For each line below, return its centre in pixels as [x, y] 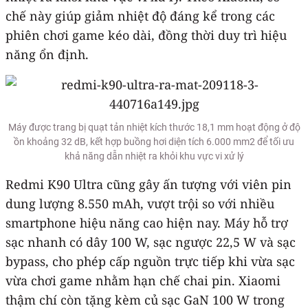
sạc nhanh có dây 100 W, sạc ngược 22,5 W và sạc [151, 242]
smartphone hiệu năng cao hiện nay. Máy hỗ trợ [147, 222]
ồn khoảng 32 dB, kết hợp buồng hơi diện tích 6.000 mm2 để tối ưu [154, 141]
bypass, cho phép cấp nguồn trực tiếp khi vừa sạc [150, 261]
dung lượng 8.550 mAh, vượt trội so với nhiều [140, 203]
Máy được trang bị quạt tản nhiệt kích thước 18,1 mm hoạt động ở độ [154, 127]
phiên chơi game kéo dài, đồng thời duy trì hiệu [146, 35]
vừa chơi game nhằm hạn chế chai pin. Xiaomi [143, 280]
